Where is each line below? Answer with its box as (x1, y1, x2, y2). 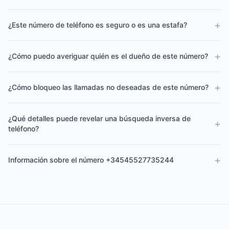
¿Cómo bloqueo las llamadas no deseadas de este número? (8, 83, 209, 91)
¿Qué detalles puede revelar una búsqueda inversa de (8, 114, 191, 123)
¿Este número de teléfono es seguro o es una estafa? (8, 20, 187, 29)
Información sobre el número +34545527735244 (8, 155, 174, 164)
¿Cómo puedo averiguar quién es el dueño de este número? (8, 52, 208, 60)
